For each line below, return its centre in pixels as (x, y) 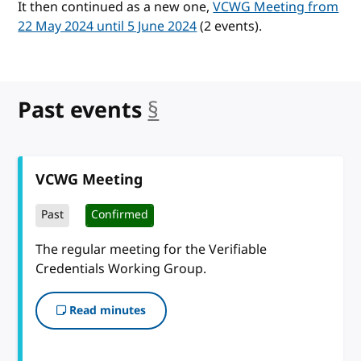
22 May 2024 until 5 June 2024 (108, 26)
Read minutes (106, 310)
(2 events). (230, 26)
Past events (80, 110)
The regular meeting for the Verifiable (151, 249)
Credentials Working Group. (121, 269)
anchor (195, 110)
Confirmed (120, 215)
